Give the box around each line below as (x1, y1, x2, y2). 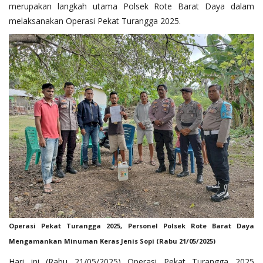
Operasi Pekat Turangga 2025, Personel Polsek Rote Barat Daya (9, 221, 254, 231)
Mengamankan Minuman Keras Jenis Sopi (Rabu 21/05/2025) (9, 237, 215, 246)
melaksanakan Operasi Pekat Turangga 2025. (9, 15, 181, 27)
